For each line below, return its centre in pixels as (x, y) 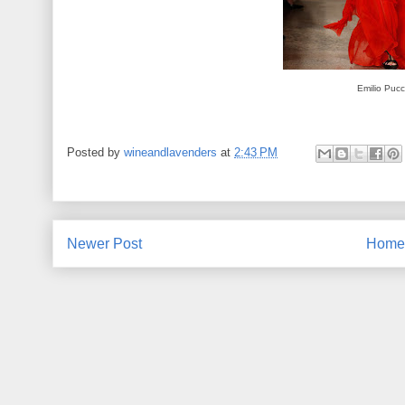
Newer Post (104, 243)
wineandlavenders (170, 152)
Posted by (95, 152)
